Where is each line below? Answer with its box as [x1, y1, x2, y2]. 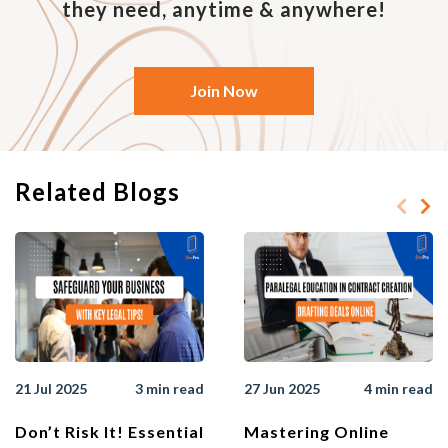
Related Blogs [15, 176, 180, 206]
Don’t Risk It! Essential [15, 421, 204, 441]
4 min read [364, 379, 433, 397]
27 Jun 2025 [244, 379, 320, 397]
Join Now [190, 81, 258, 101]
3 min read [135, 379, 204, 397]
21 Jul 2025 [15, 379, 87, 397]
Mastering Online [244, 421, 389, 441]
